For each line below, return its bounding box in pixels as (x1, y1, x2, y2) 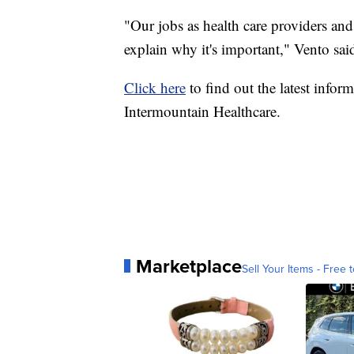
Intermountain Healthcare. (124, 100, 281, 121)
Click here (124, 77, 186, 97)
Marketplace (136, 251, 242, 281)
